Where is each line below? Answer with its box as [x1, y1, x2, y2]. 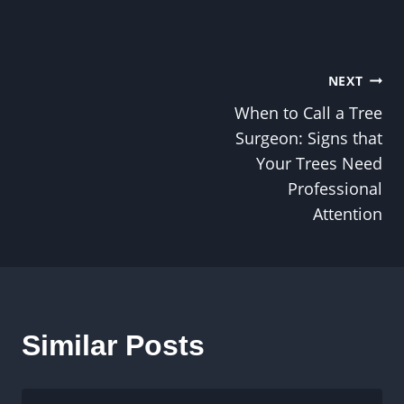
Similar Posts [22, 329, 205, 362]
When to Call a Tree [234, 102, 382, 124]
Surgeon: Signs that [235, 127, 382, 149]
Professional [288, 178, 382, 199]
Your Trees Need [256, 152, 382, 174]
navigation [21, 115, 168, 147]
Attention [313, 203, 382, 225]
